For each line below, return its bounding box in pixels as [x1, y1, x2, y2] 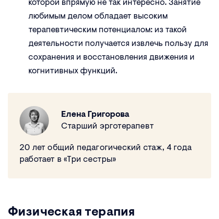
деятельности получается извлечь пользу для [28, 40, 208, 48]
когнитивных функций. [28, 67, 117, 76]
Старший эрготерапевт [61, 122, 154, 131]
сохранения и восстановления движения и [28, 53, 195, 62]
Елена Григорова [61, 110, 130, 119]
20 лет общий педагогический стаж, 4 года [20, 144, 192, 153]
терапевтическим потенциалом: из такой [28, 26, 187, 35]
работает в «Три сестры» [20, 155, 117, 164]
